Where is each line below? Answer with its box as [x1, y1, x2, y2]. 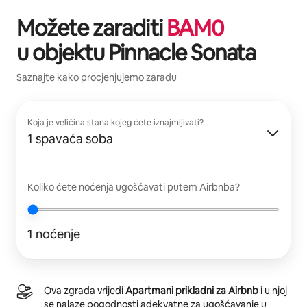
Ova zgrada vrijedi [44, 284, 125, 297]
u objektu [16, 38, 109, 66]
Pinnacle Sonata [108, 38, 256, 66]
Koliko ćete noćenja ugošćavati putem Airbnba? [27, 180, 240, 193]
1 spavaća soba [27, 130, 113, 147]
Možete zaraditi [16, 13, 167, 42]
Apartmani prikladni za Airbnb [125, 284, 258, 297]
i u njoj [258, 284, 287, 297]
